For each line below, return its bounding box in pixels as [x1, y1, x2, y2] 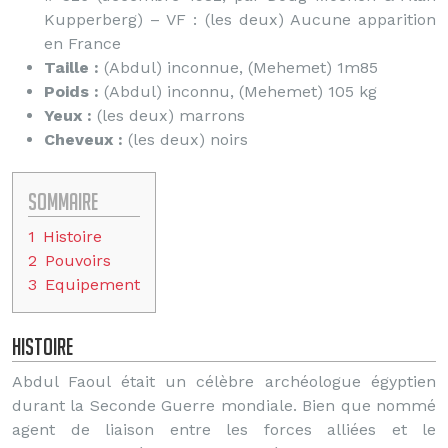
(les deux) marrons [92, 106, 245, 125]
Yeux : [44, 106, 92, 125]
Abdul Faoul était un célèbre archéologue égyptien [12, 372, 436, 391]
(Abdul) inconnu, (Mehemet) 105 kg [99, 82, 377, 101]
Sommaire [28, 188, 98, 215]
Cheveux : [44, 130, 123, 149]
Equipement [45, 275, 140, 294]
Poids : [44, 82, 99, 101]
